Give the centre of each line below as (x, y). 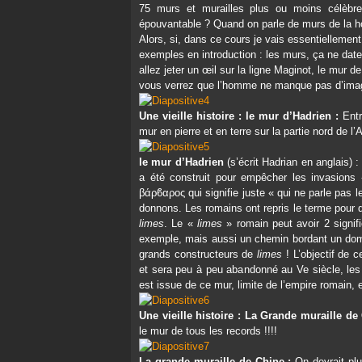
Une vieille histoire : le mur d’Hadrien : (239, 116)
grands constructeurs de (198, 254)
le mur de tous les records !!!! (208, 331)
